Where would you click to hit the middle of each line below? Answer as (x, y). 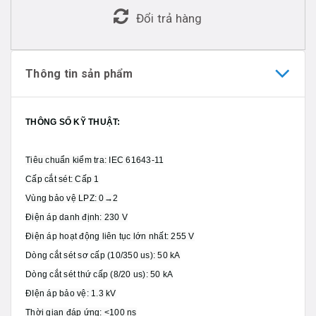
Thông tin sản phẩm (79, 73)
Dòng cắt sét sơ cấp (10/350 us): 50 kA (103, 255)
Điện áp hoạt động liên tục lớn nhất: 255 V (110, 236)
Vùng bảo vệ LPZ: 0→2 (72, 198)
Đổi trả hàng (169, 18)
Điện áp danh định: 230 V (77, 217)
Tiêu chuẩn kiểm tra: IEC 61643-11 (95, 160)
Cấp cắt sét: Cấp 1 (62, 179)
